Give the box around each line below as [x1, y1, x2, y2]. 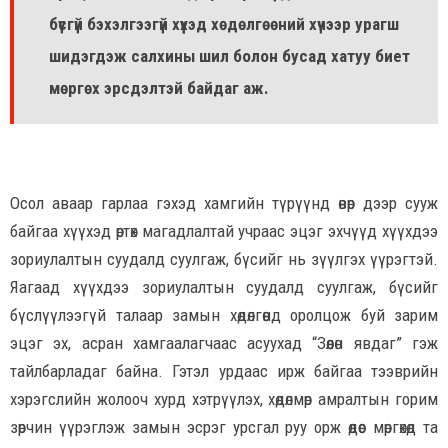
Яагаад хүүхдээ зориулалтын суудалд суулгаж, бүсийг [10, 277, 438, 298]
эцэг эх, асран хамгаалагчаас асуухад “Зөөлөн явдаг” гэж [10, 333, 438, 354]
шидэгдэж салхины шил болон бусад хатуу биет [49, 46, 410, 67]
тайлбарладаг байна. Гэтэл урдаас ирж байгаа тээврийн [10, 361, 438, 382]
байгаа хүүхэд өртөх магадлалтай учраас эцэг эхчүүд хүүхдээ [10, 221, 438, 242]
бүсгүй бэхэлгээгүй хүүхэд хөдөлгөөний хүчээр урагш [49, 14, 399, 35]
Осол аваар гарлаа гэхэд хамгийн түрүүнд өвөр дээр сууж [10, 193, 438, 214]
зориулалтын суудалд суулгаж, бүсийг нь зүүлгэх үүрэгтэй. [10, 249, 438, 270]
